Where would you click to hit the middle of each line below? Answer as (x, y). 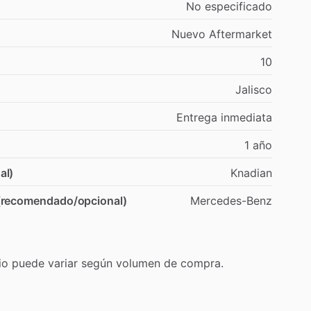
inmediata (246, 117)
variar (63, 263)
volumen (138, 263)
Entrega (197, 117)
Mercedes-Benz (231, 200)
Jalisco (254, 89)
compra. (202, 263)
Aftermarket (241, 34)
